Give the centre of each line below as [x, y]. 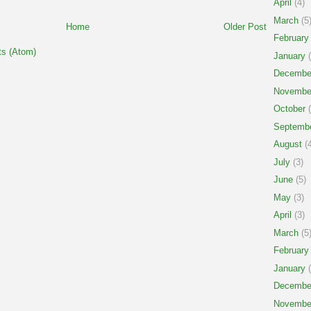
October [289, 109]
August [288, 144]
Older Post [245, 26]
